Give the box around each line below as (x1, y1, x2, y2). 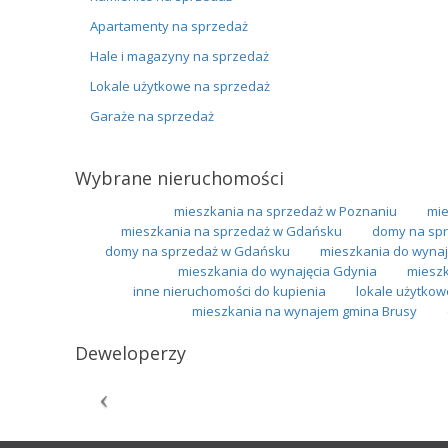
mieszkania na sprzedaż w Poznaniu (174, 201, 397, 220)
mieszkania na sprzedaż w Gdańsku (120, 221, 342, 240)
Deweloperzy (74, 340, 186, 365)
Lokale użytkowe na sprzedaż (89, 76, 270, 95)
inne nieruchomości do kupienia (132, 281, 326, 300)
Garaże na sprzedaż (89, 106, 214, 125)
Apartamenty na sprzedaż (89, 16, 248, 35)
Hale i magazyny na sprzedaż (89, 46, 269, 65)
